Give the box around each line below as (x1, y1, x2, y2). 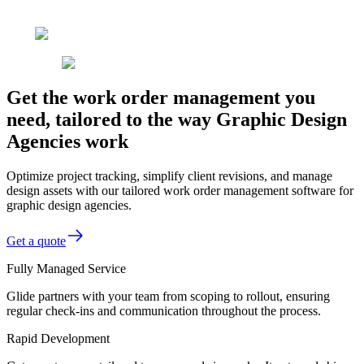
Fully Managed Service (6, 261, 126, 275)
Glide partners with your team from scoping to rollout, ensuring (6, 288, 330, 303)
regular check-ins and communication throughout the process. (6, 303, 321, 318)
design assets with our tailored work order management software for (6, 183, 353, 197)
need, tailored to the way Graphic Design (6, 108, 347, 130)
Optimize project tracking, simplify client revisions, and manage (6, 168, 332, 183)
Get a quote (6, 233, 66, 248)
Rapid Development (6, 331, 110, 345)
